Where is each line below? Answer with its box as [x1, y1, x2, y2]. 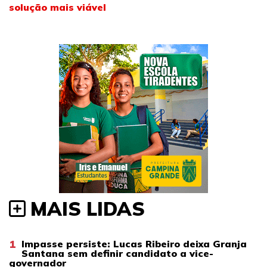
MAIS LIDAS [30, 196, 145, 221]
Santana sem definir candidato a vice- [21, 247, 213, 259]
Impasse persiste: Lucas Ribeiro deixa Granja [21, 237, 247, 250]
